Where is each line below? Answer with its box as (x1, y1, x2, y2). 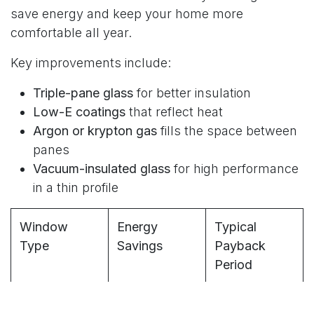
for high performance (170, 161, 299, 177)
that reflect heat (125, 104, 223, 120)
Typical (214, 219, 257, 235)
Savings (117, 238, 163, 254)
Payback (214, 238, 266, 254)
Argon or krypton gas (33, 123, 157, 139)
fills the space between (157, 123, 297, 139)
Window (20, 219, 68, 235)
